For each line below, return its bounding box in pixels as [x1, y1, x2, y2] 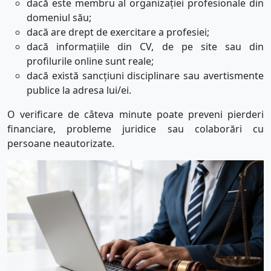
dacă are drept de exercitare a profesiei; [27, 25, 209, 39]
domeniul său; [27, 11, 91, 25]
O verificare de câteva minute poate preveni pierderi [7, 108, 264, 122]
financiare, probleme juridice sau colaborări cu [7, 122, 264, 136]
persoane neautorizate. [7, 137, 114, 151]
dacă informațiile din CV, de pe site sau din [27, 40, 264, 54]
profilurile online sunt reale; [27, 54, 154, 68]
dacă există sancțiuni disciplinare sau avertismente [27, 69, 264, 83]
